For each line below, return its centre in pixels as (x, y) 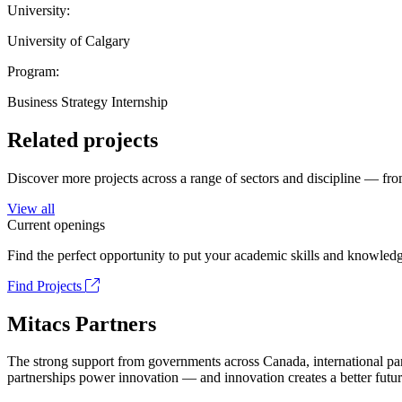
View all (31, 208)
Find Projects (46, 285)
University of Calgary (69, 40)
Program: (33, 71)
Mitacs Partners (82, 323)
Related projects (83, 140)
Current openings (56, 224)
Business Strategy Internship (87, 101)
